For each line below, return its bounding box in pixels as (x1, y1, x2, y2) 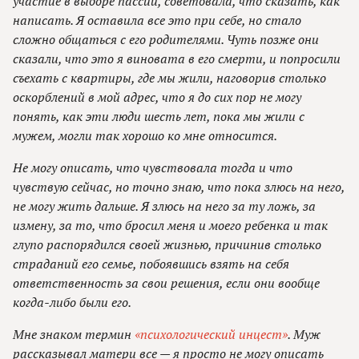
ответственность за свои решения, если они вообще (13, 274, 320, 292)
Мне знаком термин (13, 325, 135, 344)
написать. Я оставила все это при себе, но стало (13, 11, 301, 30)
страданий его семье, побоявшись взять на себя (13, 255, 289, 273)
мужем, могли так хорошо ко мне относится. (13, 127, 277, 145)
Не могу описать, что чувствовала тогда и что (13, 159, 292, 177)
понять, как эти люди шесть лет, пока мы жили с (13, 107, 305, 126)
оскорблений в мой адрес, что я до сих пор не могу (13, 88, 301, 107)
